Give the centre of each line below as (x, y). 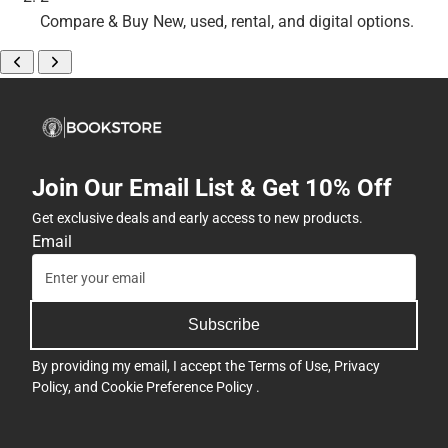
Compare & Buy (94, 21)
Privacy (357, 365)
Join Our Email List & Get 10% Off (212, 187)
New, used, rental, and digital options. (283, 21)
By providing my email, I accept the (140, 365)
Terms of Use (288, 365)
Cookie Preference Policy (178, 386)
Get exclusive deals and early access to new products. (197, 217)
